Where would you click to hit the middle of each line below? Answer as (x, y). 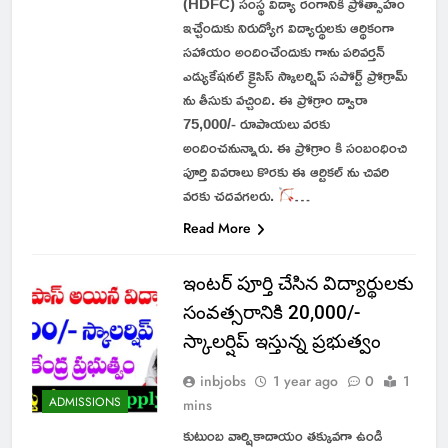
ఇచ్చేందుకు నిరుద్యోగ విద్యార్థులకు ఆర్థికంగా (288, 27)
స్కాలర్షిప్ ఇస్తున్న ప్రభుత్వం (281, 341)
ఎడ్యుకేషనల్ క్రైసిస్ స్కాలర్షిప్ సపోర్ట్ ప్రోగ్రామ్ (295, 75)
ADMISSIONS (85, 402)
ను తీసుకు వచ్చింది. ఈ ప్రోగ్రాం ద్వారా (275, 99)
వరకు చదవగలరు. (230, 195)
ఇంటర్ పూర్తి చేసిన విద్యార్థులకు (298, 283)
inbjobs (222, 380)
